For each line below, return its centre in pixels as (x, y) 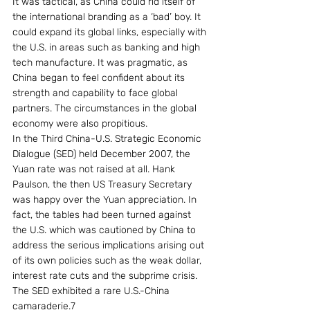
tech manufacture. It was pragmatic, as (101, 63)
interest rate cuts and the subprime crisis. (106, 276)
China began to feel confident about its (100, 78)
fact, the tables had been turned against (103, 215)
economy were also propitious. (80, 124)
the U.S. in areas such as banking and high (108, 47)
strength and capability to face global (97, 93)
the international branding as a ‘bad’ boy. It (108, 17)
